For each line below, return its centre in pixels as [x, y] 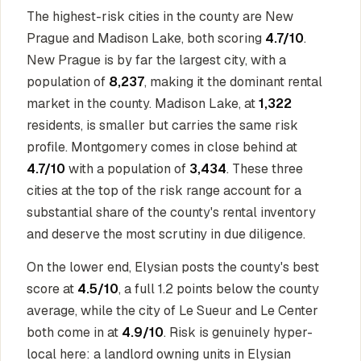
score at [52, 289]
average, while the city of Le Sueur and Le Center [172, 311]
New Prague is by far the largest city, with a [156, 60]
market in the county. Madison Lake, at [143, 104]
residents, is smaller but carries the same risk [162, 125]
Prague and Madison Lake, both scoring [146, 38]
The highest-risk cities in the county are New [160, 17]
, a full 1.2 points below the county [219, 289]
